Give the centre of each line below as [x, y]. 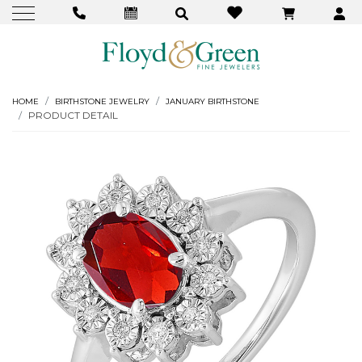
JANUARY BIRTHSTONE [213, 102]
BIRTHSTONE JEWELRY [102, 102]
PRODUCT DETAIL [73, 116]
